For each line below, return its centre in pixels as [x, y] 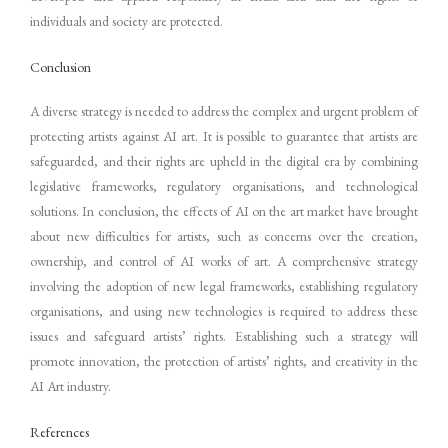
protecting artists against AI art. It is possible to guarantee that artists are [224, 135]
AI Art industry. [70, 385]
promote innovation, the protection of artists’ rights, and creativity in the [224, 360]
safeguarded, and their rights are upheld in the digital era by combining [224, 160]
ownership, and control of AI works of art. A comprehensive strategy [224, 260]
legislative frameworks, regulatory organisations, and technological [224, 185]
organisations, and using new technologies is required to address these [224, 310]
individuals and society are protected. [126, 21]
